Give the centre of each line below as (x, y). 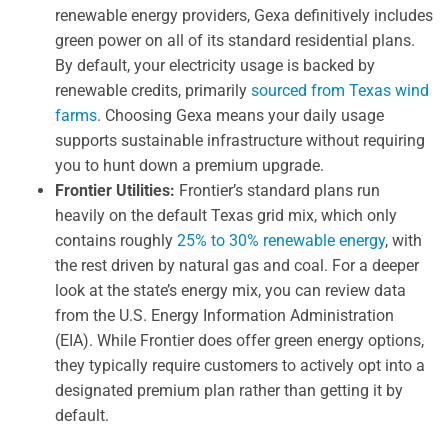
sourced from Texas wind (340, 90)
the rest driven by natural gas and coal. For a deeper (237, 265)
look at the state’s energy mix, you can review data (230, 290)
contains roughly (116, 240)
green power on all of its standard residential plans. (235, 40)
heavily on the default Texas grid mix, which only (226, 215)
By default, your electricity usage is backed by (215, 65)
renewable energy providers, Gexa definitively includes (244, 15)
